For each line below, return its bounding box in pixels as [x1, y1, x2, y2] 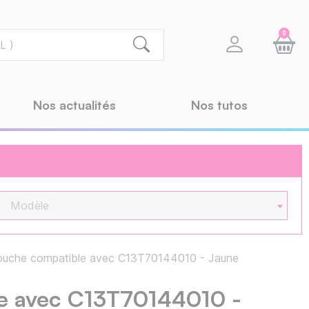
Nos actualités [33, 97, 116, 113]
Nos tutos [191, 97, 248, 113]
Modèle [10, 199, 49, 213]
